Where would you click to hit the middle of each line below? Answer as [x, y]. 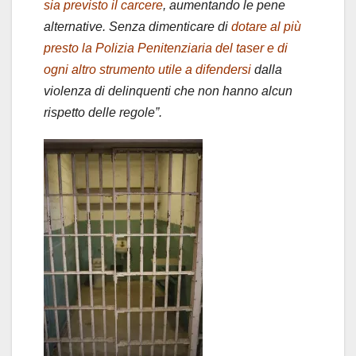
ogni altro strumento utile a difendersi [147, 70]
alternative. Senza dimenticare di [137, 27]
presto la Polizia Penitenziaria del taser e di [166, 48]
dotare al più [266, 27]
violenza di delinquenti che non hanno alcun [168, 91]
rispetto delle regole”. [103, 113]
